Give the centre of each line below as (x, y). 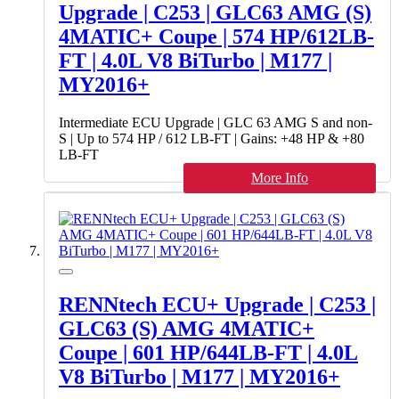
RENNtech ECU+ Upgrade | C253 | (217, 305)
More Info (280, 178)
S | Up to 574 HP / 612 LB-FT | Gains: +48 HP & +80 (212, 139)
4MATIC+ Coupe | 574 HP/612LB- (216, 37)
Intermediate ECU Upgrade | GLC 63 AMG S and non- (216, 123)
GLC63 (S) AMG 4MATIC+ (187, 329)
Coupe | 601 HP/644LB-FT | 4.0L (208, 353)
